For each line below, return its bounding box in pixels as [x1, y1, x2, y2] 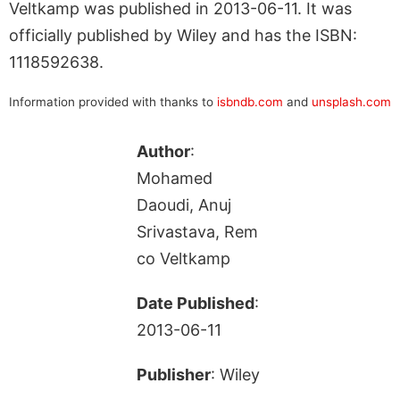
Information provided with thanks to [9, 94, 217, 109]
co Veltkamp [136, 248, 230, 268]
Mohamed [136, 168, 212, 187]
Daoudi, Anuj [136, 195, 231, 214]
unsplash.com [312, 94, 391, 109]
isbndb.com [217, 94, 283, 109]
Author [136, 141, 190, 161]
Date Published [136, 293, 254, 312]
